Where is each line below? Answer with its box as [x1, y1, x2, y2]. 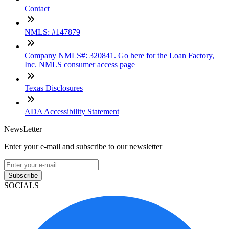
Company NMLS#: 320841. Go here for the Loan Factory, [25, 51, 214, 60]
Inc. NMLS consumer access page [25, 60, 135, 69]
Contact [25, 4, 50, 13]
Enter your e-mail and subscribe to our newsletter [4, 142, 162, 151]
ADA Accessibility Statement [25, 107, 119, 116]
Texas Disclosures [25, 84, 83, 93]
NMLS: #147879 [25, 28, 80, 36]
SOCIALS [4, 181, 39, 190]
